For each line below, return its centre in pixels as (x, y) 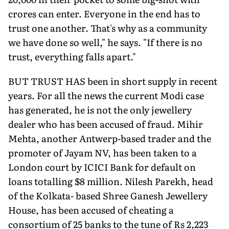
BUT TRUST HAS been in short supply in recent (113, 81)
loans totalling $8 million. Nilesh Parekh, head (111, 181)
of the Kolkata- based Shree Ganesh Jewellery (108, 195)
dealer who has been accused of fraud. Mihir (106, 124)
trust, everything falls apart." (72, 56)
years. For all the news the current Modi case (106, 95)
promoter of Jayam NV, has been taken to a (102, 152)
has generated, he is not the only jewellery (100, 109)
